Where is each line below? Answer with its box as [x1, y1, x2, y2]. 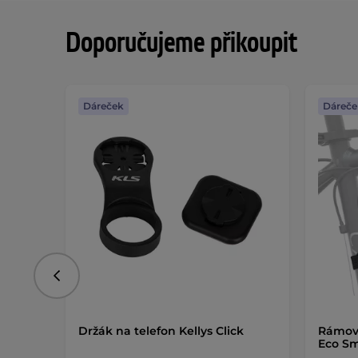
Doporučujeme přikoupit [66, 26, 297, 62]
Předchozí [55, 273, 112, 288]
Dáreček [83, 100, 124, 112]
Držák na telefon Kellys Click [78, 324, 244, 338]
